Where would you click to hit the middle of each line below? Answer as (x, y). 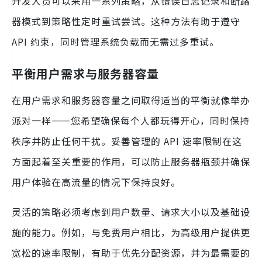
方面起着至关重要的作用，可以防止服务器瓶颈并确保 (131, 161)
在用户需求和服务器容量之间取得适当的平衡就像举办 (131, 100)
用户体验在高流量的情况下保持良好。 (96, 182)
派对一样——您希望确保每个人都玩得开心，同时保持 (131, 120)
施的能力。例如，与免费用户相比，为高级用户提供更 (131, 232)
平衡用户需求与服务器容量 (85, 73)
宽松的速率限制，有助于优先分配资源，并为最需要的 (131, 252)
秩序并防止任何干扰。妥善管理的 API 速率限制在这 (127, 141)
